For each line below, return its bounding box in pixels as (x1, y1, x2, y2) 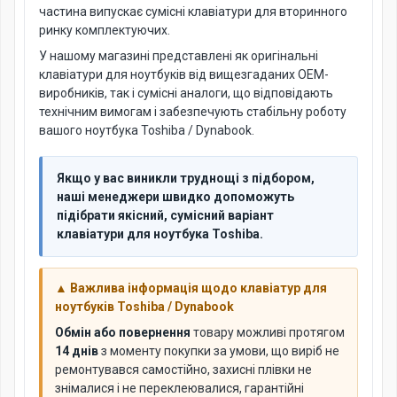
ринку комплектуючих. (39, 23, 170, 37)
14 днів (55, 344, 98, 358)
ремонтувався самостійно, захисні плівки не (55, 362, 312, 377)
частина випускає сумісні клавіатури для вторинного (39, 4, 347, 19)
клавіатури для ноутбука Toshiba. (57, 227, 263, 241)
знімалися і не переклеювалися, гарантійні (55, 381, 304, 395)
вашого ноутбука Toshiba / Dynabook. (39, 123, 254, 137)
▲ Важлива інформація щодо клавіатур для (55, 281, 327, 295)
